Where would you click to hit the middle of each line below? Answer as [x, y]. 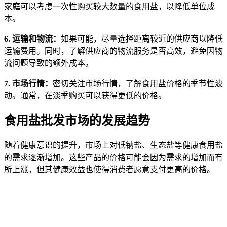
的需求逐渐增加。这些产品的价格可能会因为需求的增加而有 [113, 158]
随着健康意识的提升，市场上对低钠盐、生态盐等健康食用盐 [113, 145]
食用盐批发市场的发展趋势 [77, 121]
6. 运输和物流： [32, 39]
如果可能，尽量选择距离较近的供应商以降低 [142, 39]
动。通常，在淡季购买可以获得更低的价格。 [85, 95]
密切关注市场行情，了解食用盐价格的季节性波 [138, 83]
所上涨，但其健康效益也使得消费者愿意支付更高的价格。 [109, 170]
